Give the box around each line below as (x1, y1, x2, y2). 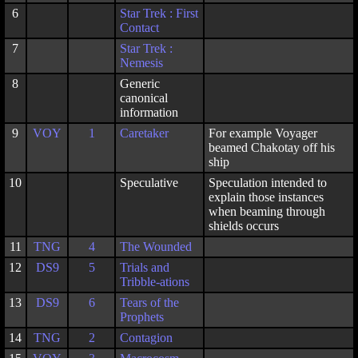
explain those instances (209, 190, 324, 204)
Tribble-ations (120, 275, 189, 288)
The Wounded (120, 240, 192, 253)
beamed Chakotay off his (209, 141, 335, 154)
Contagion (120, 331, 173, 344)
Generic (120, 77, 160, 90)
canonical (120, 91, 168, 105)
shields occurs (209, 219, 279, 233)
